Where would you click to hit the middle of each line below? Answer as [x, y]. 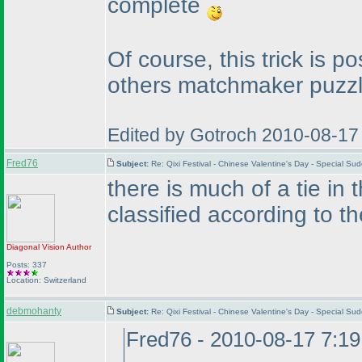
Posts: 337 [27, 265]
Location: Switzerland [46, 280]
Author [78, 247]
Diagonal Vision [36, 247]
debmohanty [34, 311]
